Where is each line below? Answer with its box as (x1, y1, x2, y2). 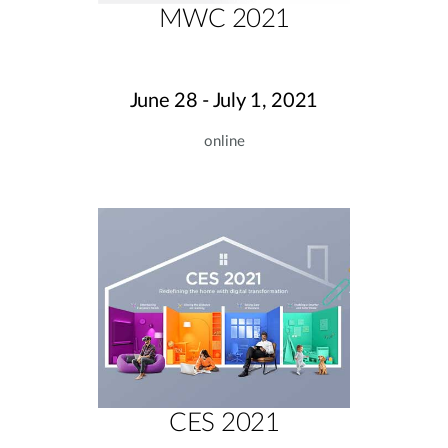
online (203, 134, 245, 149)
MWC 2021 (158, 6, 290, 32)
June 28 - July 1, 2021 (129, 91, 319, 111)
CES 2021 (169, 410, 279, 436)
